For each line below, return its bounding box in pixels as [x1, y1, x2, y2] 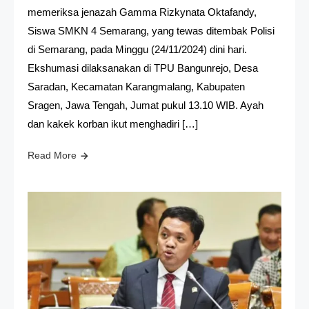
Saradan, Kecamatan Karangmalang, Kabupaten [28, 80, 245, 92]
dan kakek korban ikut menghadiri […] [28, 117, 198, 130]
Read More [28, 149, 77, 161]
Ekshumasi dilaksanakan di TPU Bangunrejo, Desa [28, 61, 258, 74]
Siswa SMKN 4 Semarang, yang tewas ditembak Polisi [28, 24, 275, 37]
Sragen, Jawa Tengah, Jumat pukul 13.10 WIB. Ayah [28, 99, 263, 111]
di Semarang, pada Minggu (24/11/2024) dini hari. [28, 43, 247, 55]
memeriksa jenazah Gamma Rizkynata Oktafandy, [28, 6, 257, 18]
